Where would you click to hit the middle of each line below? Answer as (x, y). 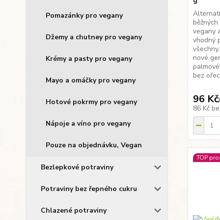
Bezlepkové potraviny (77, 167)
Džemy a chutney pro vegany (94, 37)
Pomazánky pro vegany (84, 15)
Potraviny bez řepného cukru (89, 189)
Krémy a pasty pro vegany (89, 59)
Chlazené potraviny (74, 210)
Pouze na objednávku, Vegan (94, 145)
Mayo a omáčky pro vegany (91, 80)
